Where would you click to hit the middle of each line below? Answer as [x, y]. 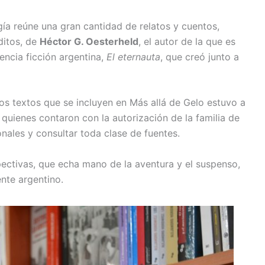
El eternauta [132, 56]
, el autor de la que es [187, 41]
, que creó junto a [200, 56]
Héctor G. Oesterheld [89, 41]
